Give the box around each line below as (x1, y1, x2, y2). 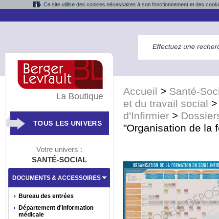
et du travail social (123, 98, 208, 109)
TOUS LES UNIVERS (33, 119, 102, 127)
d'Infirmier (123, 110, 169, 122)
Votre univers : (36, 145, 82, 153)
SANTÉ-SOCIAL (31, 155, 87, 164)
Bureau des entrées (19, 193, 74, 199)
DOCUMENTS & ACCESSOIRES (12, 175, 101, 181)
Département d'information (19, 204, 93, 211)
